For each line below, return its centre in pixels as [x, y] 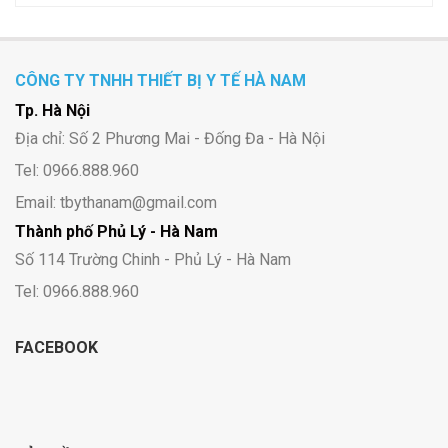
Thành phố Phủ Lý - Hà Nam [116, 232]
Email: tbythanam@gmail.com [116, 203]
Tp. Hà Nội [52, 111]
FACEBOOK [56, 348]
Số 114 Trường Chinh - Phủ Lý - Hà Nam [153, 260]
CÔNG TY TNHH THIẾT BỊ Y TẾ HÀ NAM [160, 81]
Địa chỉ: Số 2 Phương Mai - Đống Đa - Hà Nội [170, 139]
